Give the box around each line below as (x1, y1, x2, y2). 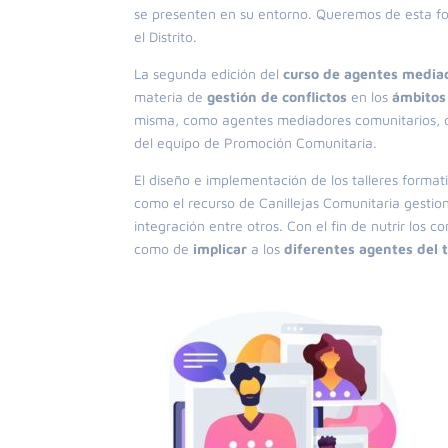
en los (347, 88, 393, 105)
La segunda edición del (134, 65, 284, 82)
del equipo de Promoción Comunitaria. (134, 134, 378, 151)
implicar (193, 240, 252, 257)
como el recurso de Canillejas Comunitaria (134, 194, 401, 211)
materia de (134, 88, 208, 105)
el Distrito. (134, 28, 198, 45)
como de (134, 240, 194, 257)
